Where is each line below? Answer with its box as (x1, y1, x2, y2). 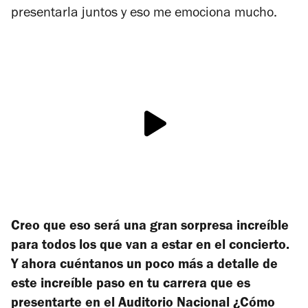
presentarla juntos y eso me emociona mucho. (11, 8, 277, 22)
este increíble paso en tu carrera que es (11, 278, 250, 293)
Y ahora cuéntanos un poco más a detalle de (11, 259, 278, 274)
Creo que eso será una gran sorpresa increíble (11, 221, 289, 235)
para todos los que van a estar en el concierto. (11, 240, 289, 254)
